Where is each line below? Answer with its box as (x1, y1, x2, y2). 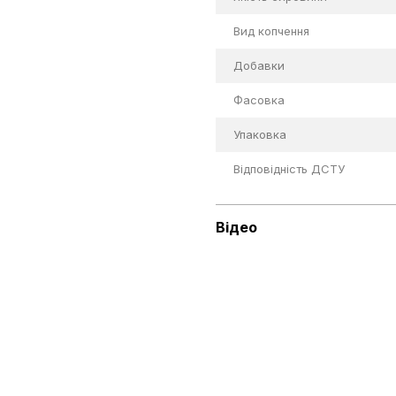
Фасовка (233, 93, 285, 108)
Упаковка (233, 127, 286, 142)
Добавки (233, 58, 285, 73)
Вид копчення (233, 24, 309, 39)
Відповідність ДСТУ (233, 162, 345, 177)
